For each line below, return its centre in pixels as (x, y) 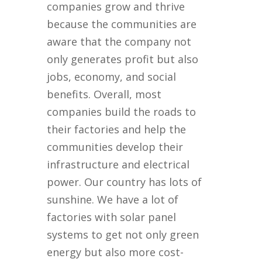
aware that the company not (119, 42)
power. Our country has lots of (125, 182)
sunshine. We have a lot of (113, 200)
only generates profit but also (123, 59)
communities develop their (115, 147)
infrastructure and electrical (118, 165)
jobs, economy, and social (112, 77)
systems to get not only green (123, 235)
